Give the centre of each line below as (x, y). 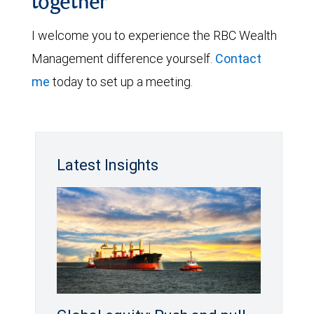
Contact (238, 59)
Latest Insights (108, 165)
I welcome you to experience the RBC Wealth (154, 35)
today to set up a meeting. (121, 82)
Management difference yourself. (123, 59)
